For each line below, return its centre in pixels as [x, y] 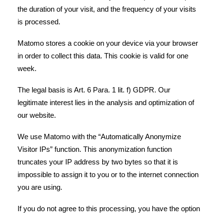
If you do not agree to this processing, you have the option [109, 209]
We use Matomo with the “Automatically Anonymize [99, 136]
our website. [37, 115]
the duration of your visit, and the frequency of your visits [107, 9]
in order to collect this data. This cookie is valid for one [103, 56]
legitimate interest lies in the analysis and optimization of [106, 102]
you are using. [40, 187]
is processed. [39, 22]
